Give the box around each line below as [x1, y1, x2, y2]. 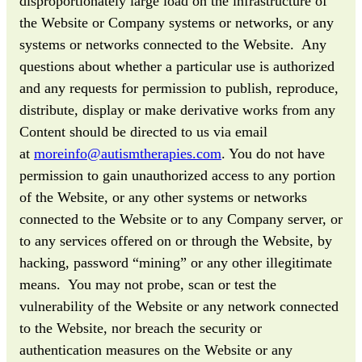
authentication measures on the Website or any [19, 341, 293, 358]
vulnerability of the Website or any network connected [19, 297, 339, 314]
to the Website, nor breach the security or [19, 319, 262, 336]
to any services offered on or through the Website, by [19, 232, 332, 249]
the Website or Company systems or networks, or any [19, 14, 334, 31]
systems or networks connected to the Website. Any [19, 36, 326, 53]
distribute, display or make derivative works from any [19, 101, 335, 118]
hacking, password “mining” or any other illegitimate [19, 254, 332, 271]
